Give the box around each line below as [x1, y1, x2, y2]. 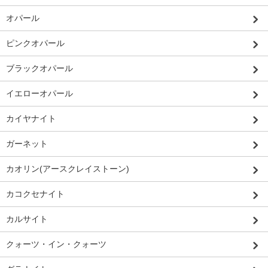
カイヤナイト [6, 114, 56, 124]
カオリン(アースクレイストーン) [6, 164, 129, 174]
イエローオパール [6, 89, 73, 99]
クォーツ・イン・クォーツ [6, 239, 106, 249]
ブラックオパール [6, 63, 73, 74]
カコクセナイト [6, 189, 65, 199]
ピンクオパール [6, 38, 65, 48]
